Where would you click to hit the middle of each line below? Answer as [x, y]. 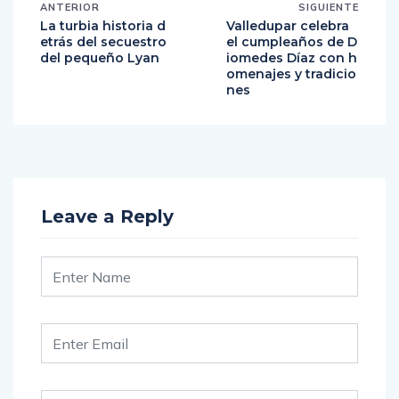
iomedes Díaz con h [292, 58]
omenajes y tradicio [291, 74]
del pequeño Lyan [100, 58]
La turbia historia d [103, 26]
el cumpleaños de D [292, 42]
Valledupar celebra [288, 26]
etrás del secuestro [103, 42]
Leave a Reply [107, 216]
